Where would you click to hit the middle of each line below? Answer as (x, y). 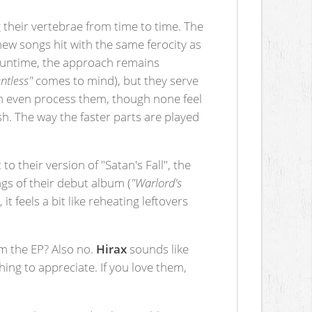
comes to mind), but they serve (116, 80)
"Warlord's (157, 183)
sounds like (158, 249)
